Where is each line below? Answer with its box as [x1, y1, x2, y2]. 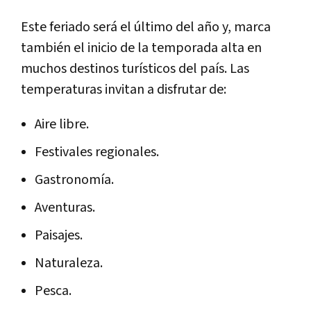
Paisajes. [35, 226, 83, 244]
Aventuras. [35, 198, 95, 217]
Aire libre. [35, 115, 89, 133]
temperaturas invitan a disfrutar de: [21, 80, 226, 99]
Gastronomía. [35, 170, 114, 189]
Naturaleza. [35, 253, 103, 272]
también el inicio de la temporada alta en [21, 38, 262, 57]
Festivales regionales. [35, 142, 159, 161]
